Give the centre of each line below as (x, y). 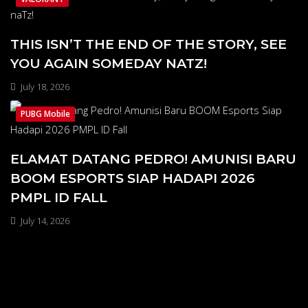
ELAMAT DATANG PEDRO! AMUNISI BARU (153, 159)
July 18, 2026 (44, 87)
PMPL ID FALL (59, 198)
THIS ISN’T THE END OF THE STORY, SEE (148, 44)
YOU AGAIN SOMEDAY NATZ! (109, 64)
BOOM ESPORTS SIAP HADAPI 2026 (133, 178)
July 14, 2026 (44, 221)
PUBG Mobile (45, 114)
